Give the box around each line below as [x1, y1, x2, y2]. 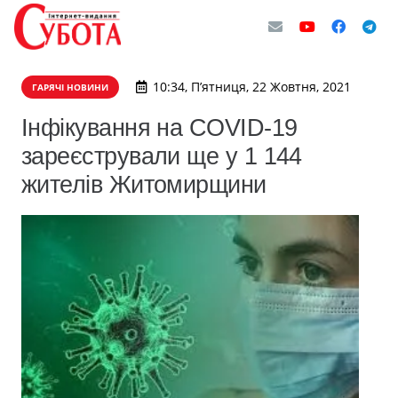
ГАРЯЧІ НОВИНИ [32, 81, 108, 93]
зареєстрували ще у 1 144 [21, 142, 302, 170]
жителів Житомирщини [21, 171, 267, 198]
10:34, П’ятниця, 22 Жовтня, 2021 [152, 78, 351, 95]
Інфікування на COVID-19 [21, 114, 298, 141]
